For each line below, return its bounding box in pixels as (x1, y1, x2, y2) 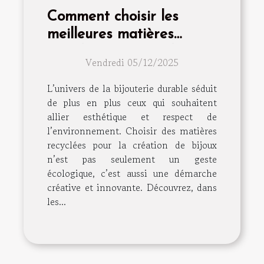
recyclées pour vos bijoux (47, 44, 209, 60)
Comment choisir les (47, 9, 179, 24)
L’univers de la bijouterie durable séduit (47, 81, 217, 95)
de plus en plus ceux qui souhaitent (47, 95, 217, 110)
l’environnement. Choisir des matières (47, 123, 217, 138)
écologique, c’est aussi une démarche (47, 166, 217, 180)
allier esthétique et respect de (47, 109, 217, 124)
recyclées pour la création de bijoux (47, 137, 217, 152)
